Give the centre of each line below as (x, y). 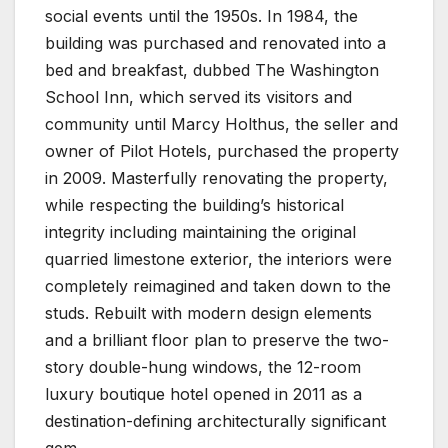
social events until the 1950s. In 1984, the (201, 15)
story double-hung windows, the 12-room (203, 366)
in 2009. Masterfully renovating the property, (216, 177)
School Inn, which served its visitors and (198, 96)
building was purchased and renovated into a (215, 42)
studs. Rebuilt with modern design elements (208, 312)
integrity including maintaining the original (200, 231)
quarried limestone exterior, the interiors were (218, 258)
